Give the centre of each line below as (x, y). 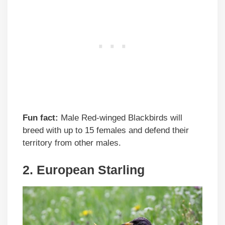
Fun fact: (40, 118)
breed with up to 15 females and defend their (106, 131)
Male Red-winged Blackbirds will (120, 118)
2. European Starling (84, 170)
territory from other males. (72, 143)
